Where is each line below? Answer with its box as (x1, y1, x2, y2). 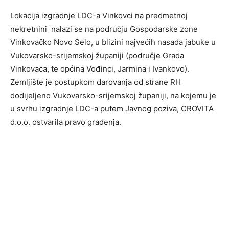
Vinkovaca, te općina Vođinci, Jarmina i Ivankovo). (10, 64, 189, 74)
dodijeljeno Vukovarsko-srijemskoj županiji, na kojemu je (10, 90, 216, 101)
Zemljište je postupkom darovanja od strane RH (10, 77, 181, 87)
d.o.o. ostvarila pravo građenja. (10, 117, 121, 127)
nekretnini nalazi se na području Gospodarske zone (10, 24, 198, 34)
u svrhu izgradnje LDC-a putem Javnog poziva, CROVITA (10, 104, 214, 114)
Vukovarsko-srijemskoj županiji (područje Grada (10, 51, 184, 61)
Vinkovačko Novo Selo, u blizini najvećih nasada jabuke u (10, 37, 216, 48)
